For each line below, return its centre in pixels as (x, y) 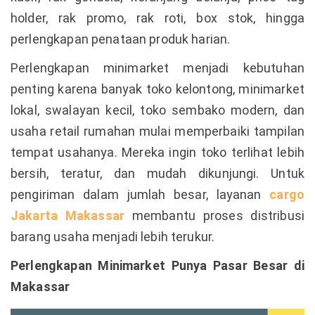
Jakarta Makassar (68, 215)
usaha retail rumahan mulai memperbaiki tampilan (157, 131)
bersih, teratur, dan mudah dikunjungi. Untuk (157, 173)
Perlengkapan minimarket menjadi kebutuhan (157, 67)
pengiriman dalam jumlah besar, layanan (140, 194)
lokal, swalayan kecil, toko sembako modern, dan (157, 110)
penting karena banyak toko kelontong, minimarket (157, 89)
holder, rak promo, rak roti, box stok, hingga (157, 18)
